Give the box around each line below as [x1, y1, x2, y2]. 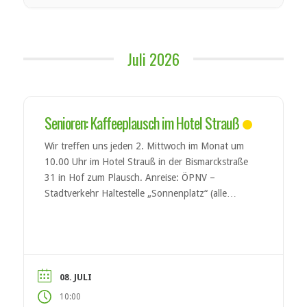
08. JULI [59, 272, 92, 283]
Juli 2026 [127, 48, 180, 71]
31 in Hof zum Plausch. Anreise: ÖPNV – [44, 172, 215, 184]
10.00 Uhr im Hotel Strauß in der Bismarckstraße [44, 156, 248, 168]
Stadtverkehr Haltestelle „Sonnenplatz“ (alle [44, 188, 227, 199]
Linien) [44, 204, 78, 215]
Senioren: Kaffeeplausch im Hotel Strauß [44, 112, 239, 134]
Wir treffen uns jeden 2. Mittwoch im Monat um [44, 140, 244, 152]
